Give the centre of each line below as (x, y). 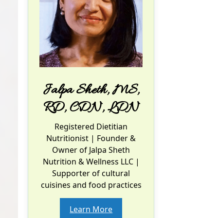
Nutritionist (68, 138)
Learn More (91, 209)
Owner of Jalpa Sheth (91, 150)
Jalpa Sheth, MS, (91, 91)
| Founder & (112, 138)
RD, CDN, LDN (91, 108)
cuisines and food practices (91, 185)
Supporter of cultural (91, 173)
